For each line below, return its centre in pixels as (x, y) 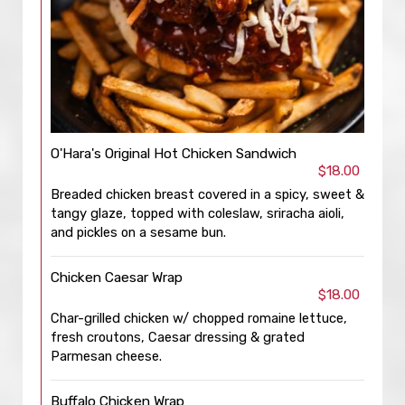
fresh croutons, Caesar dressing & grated (178, 337)
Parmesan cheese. (106, 356)
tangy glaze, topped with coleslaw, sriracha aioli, (198, 213)
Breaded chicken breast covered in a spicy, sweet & (207, 194)
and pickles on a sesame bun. (138, 232)
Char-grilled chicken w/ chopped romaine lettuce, (199, 318)
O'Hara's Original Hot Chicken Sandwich (174, 154)
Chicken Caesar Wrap (117, 278)
